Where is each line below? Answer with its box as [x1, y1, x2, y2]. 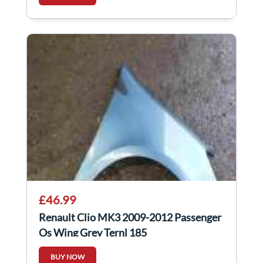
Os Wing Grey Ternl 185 [39, 226, 147, 240]
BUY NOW [50, 252, 85, 262]
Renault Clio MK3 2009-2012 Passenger [39, 211, 221, 224]
